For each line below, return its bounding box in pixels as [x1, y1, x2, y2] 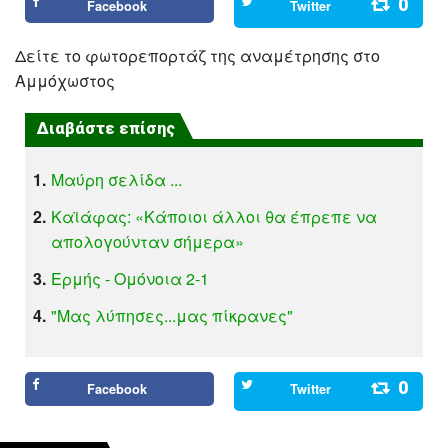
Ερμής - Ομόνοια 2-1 [51, 266, 210, 290]
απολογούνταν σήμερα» [51, 229, 245, 253]
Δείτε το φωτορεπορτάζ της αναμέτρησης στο [15, 43, 380, 67]
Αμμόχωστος [15, 68, 119, 92]
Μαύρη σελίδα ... [51, 167, 183, 191]
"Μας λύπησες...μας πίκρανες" [51, 303, 294, 327]
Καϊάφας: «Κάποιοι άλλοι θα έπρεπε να [51, 204, 378, 228]
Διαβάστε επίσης [37, 118, 176, 138]
